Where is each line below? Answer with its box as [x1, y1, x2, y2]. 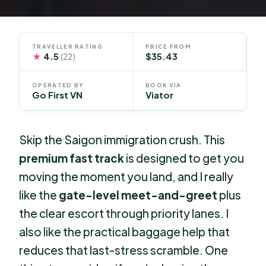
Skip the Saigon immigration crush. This [19, 132, 226, 147]
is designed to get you [124, 151, 245, 166]
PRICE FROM [145, 42, 192, 50]
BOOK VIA [145, 81, 182, 89]
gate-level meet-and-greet [59, 188, 218, 202]
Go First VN [32, 90, 83, 101]
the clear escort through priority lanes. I [19, 206, 229, 221]
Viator [145, 90, 173, 101]
